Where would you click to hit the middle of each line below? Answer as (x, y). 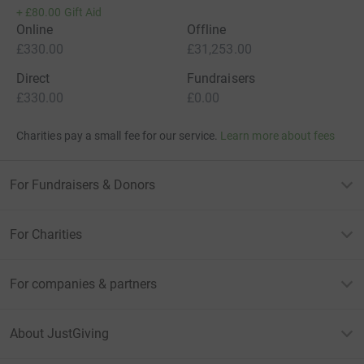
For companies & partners (83, 284)
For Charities (46, 234)
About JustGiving (59, 333)
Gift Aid (83, 12)
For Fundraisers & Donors (82, 184)
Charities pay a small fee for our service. (117, 135)
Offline (207, 29)
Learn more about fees (278, 135)
